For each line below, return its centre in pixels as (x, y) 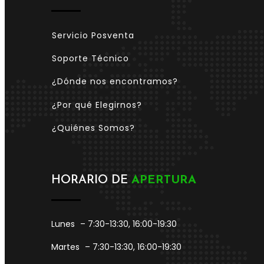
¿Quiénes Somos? (93, 128)
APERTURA (164, 180)
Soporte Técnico (90, 59)
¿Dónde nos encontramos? (115, 82)
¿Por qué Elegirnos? (97, 105)
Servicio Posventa (93, 36)
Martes (65, 247)
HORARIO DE (91, 180)
